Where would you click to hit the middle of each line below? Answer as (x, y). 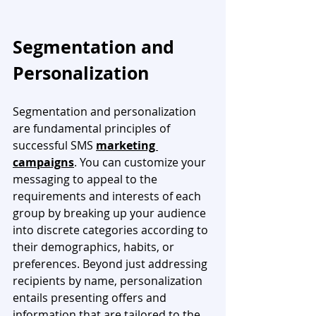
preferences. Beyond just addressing (111, 263)
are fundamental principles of (93, 128)
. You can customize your (141, 162)
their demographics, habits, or (95, 247)
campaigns (43, 162)
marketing (127, 145)
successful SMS (54, 145)
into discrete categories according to (112, 230)
